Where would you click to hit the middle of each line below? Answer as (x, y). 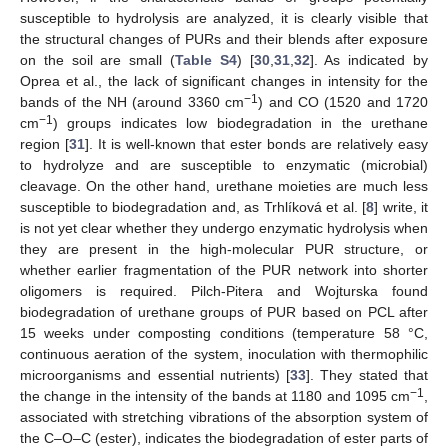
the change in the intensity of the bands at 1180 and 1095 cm (215, 395)
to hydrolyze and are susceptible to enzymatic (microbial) (224, 164)
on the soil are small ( (97, 59)
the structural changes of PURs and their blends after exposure (224, 38)
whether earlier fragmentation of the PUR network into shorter (224, 269)
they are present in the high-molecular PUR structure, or (224, 248)
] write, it (401, 206)
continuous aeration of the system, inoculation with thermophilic (224, 353)
